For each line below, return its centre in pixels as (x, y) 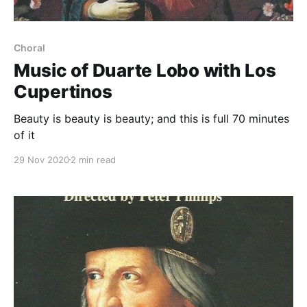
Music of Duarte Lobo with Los (145, 70)
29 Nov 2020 (41, 159)
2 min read (93, 159)
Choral (29, 47)
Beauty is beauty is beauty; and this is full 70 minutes (151, 118)
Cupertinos (63, 91)
